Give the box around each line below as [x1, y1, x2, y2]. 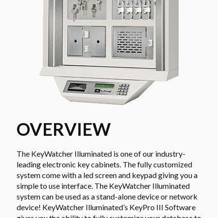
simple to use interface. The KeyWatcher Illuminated [16, 181, 190, 190]
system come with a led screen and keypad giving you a [16, 170, 198, 180]
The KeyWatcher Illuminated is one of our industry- [16, 148, 185, 158]
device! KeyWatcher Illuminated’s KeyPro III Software [16, 202, 196, 212]
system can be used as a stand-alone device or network [16, 191, 198, 201]
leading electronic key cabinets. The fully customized [16, 159, 192, 169]
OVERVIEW [16, 118, 111, 140]
